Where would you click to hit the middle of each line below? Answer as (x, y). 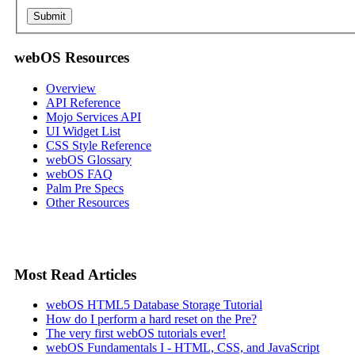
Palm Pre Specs (85, 188)
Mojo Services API (94, 116)
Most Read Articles (75, 274)
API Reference (83, 102)
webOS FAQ (79, 174)
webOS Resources (72, 58)
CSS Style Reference (99, 145)
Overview (71, 88)
